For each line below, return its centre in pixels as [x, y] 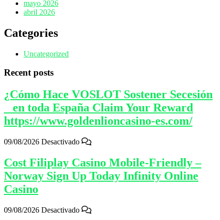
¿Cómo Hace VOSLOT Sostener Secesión [108, 95]
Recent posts [29, 73]
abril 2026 [39, 12]
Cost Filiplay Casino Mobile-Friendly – [103, 163]
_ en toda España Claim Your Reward [98, 108]
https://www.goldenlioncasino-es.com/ [98, 121]
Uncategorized [46, 54]
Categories [31, 33]
